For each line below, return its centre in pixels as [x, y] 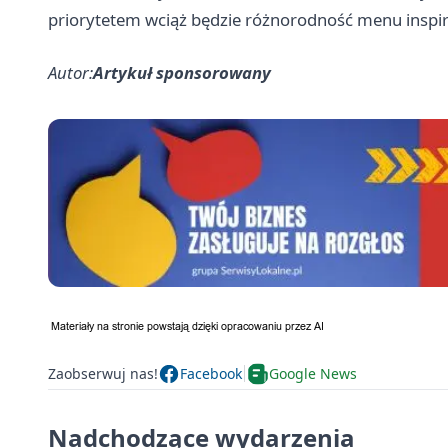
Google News [313, 374]
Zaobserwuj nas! [103, 374]
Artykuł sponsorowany [182, 72]
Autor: [70, 72]
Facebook [211, 374]
